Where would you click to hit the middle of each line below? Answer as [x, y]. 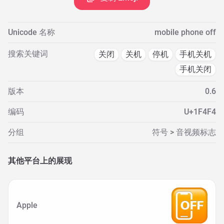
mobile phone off [185, 32]
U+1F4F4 [200, 112]
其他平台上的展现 [40, 161]
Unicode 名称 [31, 32]
